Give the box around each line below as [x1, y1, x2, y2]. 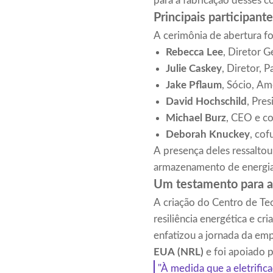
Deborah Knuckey [166, 129, 250, 140]
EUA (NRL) [154, 247, 204, 258]
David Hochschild [166, 96, 247, 107]
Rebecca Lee [166, 47, 223, 58]
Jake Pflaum [166, 80, 222, 91]
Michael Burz [166, 113, 226, 124]
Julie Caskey [166, 63, 222, 74]
